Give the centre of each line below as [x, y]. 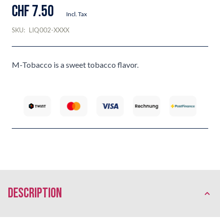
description [35, 193]
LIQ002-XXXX [49, 30]
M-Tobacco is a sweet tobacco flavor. [75, 65]
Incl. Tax [77, 14]
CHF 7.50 [33, 12]
